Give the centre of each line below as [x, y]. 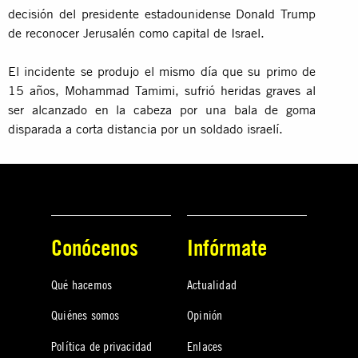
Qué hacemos [82, 284]
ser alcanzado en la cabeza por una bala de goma [162, 109]
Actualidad [212, 284]
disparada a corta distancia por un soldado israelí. [145, 128]
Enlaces [205, 346]
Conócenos [95, 247]
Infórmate [227, 247]
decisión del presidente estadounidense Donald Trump [162, 13]
